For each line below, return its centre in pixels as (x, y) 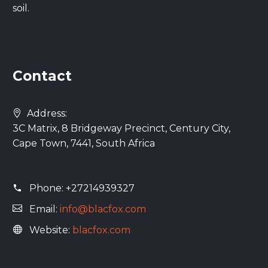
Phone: (48, 188)
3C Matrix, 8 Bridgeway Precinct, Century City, (121, 128)
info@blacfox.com (103, 209)
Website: (51, 230)
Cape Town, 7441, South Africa (84, 143)
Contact (42, 76)
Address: (47, 113)
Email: (45, 209)
